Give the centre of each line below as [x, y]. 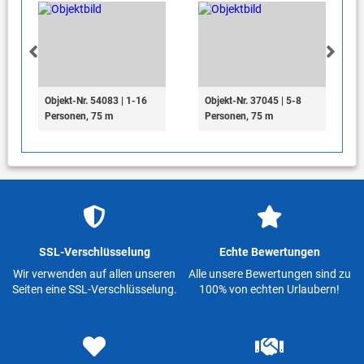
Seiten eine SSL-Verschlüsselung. [94, 289]
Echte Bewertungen [269, 251]
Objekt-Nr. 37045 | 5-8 [253, 101]
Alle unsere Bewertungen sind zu [269, 273]
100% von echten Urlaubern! [269, 289]
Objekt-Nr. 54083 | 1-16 [95, 101]
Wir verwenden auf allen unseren [95, 273]
